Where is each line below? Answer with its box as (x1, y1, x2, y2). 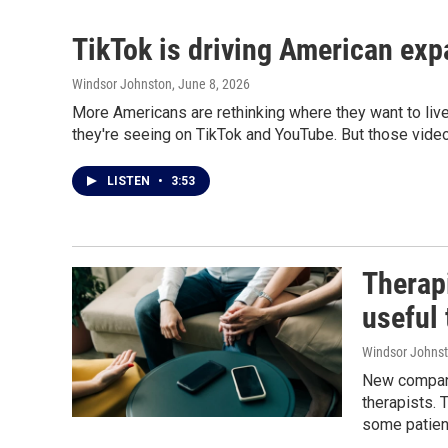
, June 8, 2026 (172, 76, 250, 92)
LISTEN (107, 174, 153, 188)
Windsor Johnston (72, 76, 172, 92)
